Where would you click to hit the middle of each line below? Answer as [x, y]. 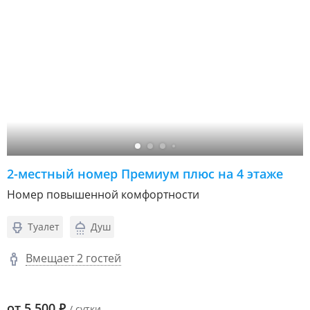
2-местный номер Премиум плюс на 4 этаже [145, 174]
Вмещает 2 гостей [73, 258]
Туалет [44, 227]
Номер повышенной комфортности [103, 194]
